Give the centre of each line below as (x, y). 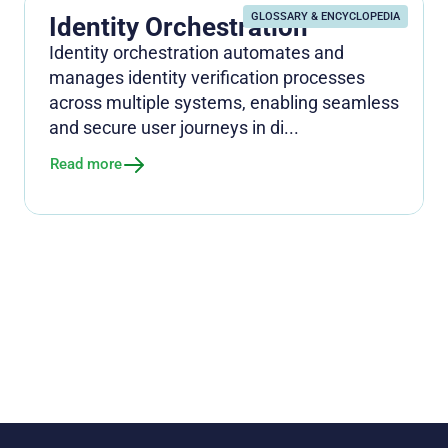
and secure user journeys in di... (174, 127)
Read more (86, 164)
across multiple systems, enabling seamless (224, 102)
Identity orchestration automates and (196, 52)
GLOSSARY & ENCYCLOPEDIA (325, 16)
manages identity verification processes (207, 77)
